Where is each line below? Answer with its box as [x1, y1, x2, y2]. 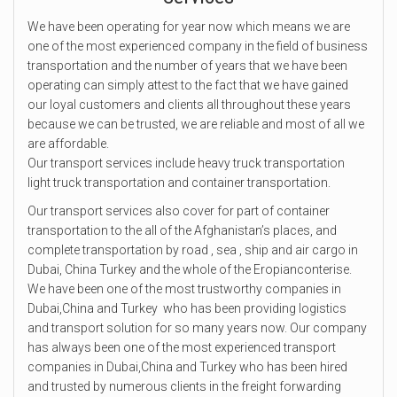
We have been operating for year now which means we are [27, 19, 350, 34]
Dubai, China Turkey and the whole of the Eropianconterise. [27, 261, 352, 276]
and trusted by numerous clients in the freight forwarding [27, 378, 341, 393]
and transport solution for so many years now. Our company [27, 320, 367, 335]
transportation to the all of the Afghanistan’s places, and [27, 222, 337, 237]
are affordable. [27, 136, 109, 151]
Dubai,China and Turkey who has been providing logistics [27, 300, 346, 315]
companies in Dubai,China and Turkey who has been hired [27, 359, 347, 374]
